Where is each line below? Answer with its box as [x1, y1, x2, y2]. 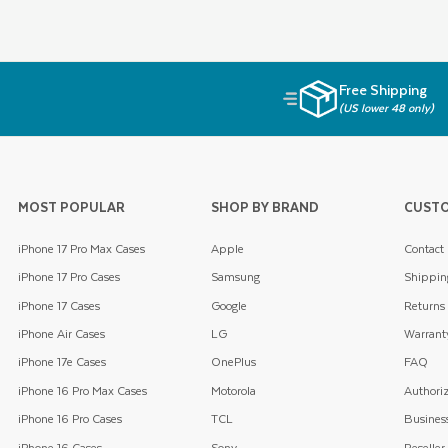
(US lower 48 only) [338, 99, 434, 117]
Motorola [210, 380, 256, 400]
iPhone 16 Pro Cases [18, 409, 122, 429]
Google [210, 295, 247, 315]
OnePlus [210, 352, 256, 372]
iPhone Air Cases [18, 324, 105, 344]
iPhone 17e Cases [18, 352, 106, 372]
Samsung [210, 267, 260, 287]
